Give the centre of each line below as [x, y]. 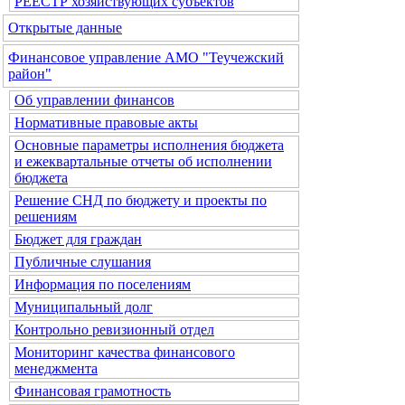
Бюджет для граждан [78, 239]
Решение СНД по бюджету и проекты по [141, 200]
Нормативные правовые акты [106, 122]
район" [30, 74]
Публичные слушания [83, 262]
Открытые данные [65, 28]
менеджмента [56, 368]
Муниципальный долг [84, 307]
